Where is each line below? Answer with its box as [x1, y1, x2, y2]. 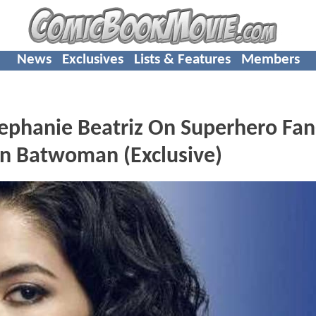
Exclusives [61, 51, 123, 67]
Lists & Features [133, 51, 231, 67]
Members [241, 51, 300, 67]
